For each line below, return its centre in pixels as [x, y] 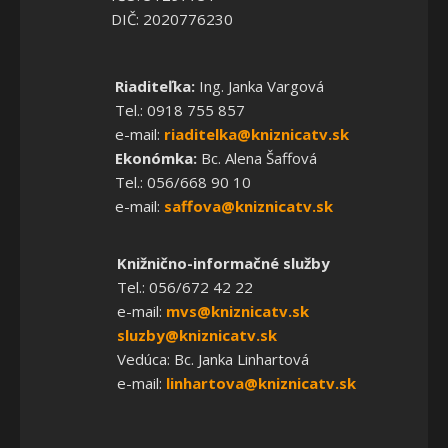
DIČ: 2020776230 [172, 18]
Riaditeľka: [154, 85]
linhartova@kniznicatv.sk [261, 382]
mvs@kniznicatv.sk [237, 310]
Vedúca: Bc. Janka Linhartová [213, 358]
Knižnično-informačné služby [223, 262]
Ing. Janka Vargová [259, 85]
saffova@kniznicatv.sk [248, 205]
